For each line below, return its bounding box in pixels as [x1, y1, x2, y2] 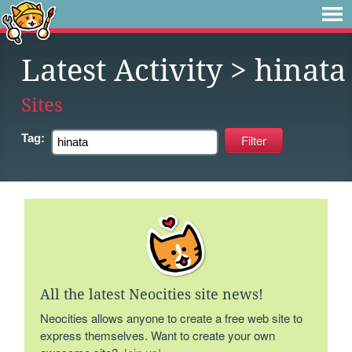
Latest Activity [21, 53, 222, 88]
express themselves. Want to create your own [40, 327, 276, 343]
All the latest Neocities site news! [40, 286, 264, 302]
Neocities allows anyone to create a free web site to [40, 310, 303, 326]
